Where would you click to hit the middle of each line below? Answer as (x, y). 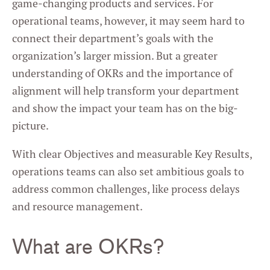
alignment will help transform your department (126, 91)
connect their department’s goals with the (113, 39)
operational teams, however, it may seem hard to (128, 21)
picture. (30, 126)
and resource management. (77, 207)
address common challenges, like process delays (126, 189)
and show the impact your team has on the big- (125, 108)
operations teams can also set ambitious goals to (128, 172)
